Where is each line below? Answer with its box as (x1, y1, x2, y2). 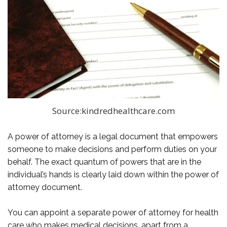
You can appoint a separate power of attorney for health (8, 207, 218, 217)
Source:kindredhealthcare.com (52, 105, 175, 117)
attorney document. (8, 182, 82, 192)
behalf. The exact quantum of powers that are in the (8, 157, 201, 167)
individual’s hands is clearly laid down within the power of (8, 169, 219, 179)
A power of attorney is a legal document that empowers (8, 131, 218, 141)
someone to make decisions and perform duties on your (8, 144, 217, 154)
